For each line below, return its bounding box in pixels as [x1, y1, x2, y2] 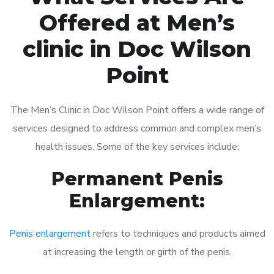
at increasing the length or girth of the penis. [42, 245, 232, 259]
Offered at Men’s [39, 9, 235, 36]
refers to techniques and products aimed [90, 226, 265, 240]
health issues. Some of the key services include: [35, 139, 239, 154]
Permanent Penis [51, 167, 223, 190]
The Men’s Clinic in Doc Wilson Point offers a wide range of [10, 103, 264, 117]
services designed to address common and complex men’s [13, 121, 261, 135]
